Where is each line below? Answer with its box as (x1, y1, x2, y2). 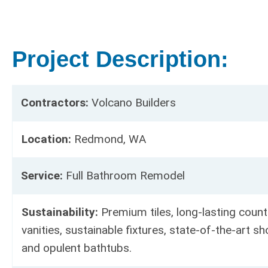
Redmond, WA (71, 132, 146, 147)
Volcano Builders (89, 96, 176, 110)
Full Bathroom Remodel (66, 169, 185, 183)
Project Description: (12, 47, 229, 72)
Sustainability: (22, 205, 98, 220)
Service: (21, 169, 66, 183)
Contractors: (21, 96, 89, 110)
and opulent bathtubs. (22, 241, 132, 255)
